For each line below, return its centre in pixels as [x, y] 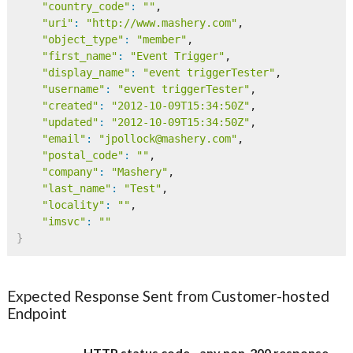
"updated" [70, 123]
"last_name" [76, 189]
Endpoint [37, 314]
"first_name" [79, 56]
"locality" [73, 205]
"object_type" [82, 40]
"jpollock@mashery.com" [167, 139]
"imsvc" [63, 222]
